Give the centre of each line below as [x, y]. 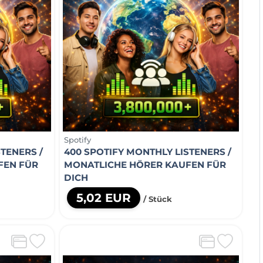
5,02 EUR [104, 198]
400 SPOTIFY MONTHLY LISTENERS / [148, 151]
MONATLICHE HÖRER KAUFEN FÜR [145, 164]
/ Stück [158, 199]
